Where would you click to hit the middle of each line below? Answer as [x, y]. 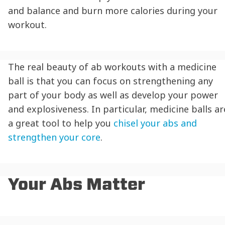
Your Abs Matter [77, 184]
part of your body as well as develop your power [113, 95]
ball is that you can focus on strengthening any [110, 81]
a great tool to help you [61, 123]
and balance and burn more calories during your [113, 10]
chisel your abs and [155, 123]
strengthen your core [54, 137]
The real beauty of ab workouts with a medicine [112, 67]
